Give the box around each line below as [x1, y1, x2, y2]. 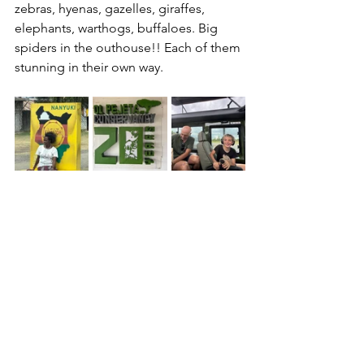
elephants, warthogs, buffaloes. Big [15, 20, 221, 36]
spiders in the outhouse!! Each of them [15, 40, 244, 55]
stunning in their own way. [15, 59, 163, 75]
